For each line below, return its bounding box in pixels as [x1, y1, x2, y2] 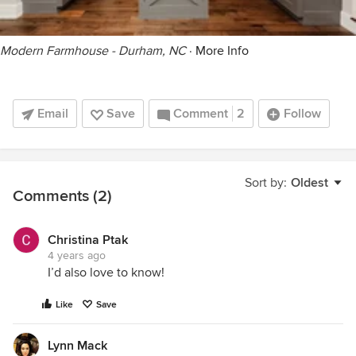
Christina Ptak [48, 231, 128, 248]
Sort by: [245, 174, 287, 191]
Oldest [291, 174, 328, 191]
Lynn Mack [48, 337, 107, 354]
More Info [195, 42, 249, 59]
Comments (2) [13, 186, 112, 206]
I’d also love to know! [48, 264, 164, 281]
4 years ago [48, 248, 106, 262]
